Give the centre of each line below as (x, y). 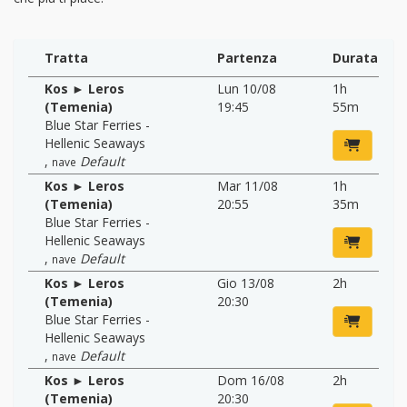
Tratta (66, 57)
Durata (355, 57)
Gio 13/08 (246, 283)
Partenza (247, 57)
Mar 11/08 (248, 185)
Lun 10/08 (247, 88)
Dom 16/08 (251, 380)
